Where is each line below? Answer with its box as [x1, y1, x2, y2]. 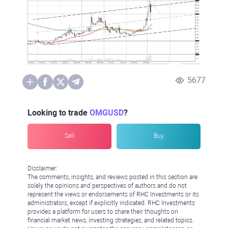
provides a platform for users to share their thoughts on [27, 208, 178, 215]
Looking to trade [27, 107, 90, 118]
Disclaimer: [27, 164, 58, 172]
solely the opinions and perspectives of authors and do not [27, 182, 187, 189]
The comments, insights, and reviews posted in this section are [27, 173, 197, 181]
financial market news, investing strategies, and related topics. [27, 216, 194, 224]
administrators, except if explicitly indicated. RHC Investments [27, 199, 195, 207]
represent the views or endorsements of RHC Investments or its [27, 190, 199, 198]
